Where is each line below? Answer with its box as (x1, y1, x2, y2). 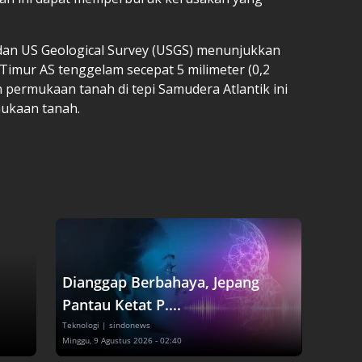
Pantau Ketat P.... (61, 294, 181, 314)
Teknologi (61, 318, 99, 330)
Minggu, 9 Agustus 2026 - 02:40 (61, 334, 182, 346)
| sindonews (101, 318, 150, 330)
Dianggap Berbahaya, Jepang (61, 271, 259, 292)
